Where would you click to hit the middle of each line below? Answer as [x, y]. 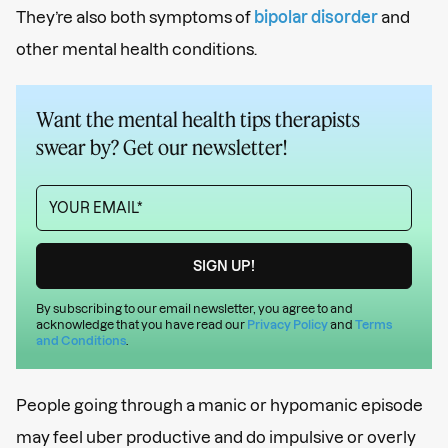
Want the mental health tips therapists [198, 118]
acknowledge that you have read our [141, 324]
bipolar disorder [316, 16]
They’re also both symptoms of [135, 16]
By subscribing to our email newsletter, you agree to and [194, 308]
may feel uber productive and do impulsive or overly [216, 436]
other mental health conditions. [138, 48]
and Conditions [81, 340]
